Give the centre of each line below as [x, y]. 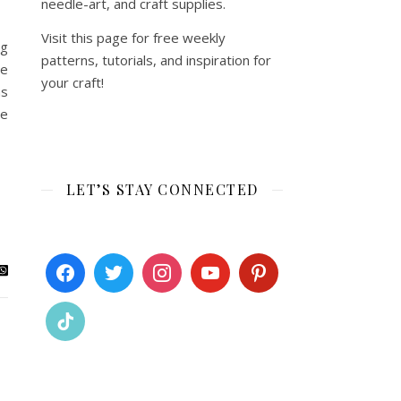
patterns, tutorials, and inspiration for [156, 60]
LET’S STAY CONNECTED [162, 189]
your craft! [73, 82]
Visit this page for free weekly [133, 38]
